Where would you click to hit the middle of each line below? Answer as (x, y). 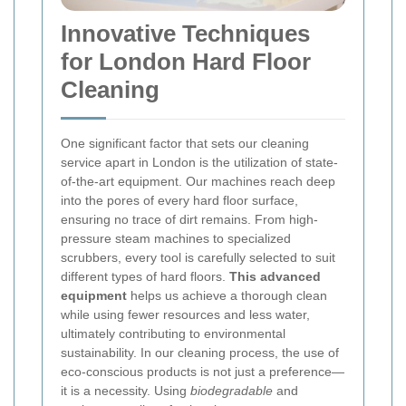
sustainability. (99, 353)
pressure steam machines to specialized (176, 239)
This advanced (275, 277)
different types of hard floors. (145, 277)
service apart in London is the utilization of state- (199, 163)
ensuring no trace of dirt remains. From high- (189, 220)
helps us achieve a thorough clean (227, 296)
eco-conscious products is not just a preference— (203, 372)
